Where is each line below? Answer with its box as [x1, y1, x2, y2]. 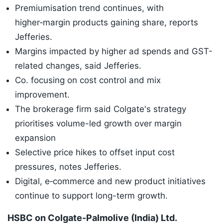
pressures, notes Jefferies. [15, 162, 121, 172]
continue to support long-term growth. [15, 191, 168, 201]
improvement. [15, 90, 70, 100]
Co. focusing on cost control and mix [15, 75, 161, 86]
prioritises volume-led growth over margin [15, 118, 182, 129]
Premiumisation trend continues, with [15, 3, 164, 13]
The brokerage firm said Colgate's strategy [15, 104, 186, 114]
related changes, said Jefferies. [15, 61, 141, 71]
